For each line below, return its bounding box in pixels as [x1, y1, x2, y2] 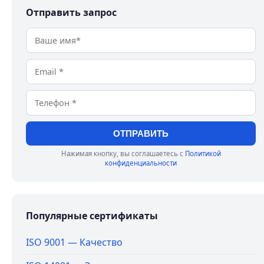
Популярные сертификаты [26, 209, 158, 222]
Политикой [184, 149, 221, 158]
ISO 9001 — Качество [26, 236, 123, 249]
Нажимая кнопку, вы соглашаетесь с [61, 149, 185, 158]
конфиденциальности [105, 159, 177, 167]
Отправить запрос [26, 6, 117, 19]
